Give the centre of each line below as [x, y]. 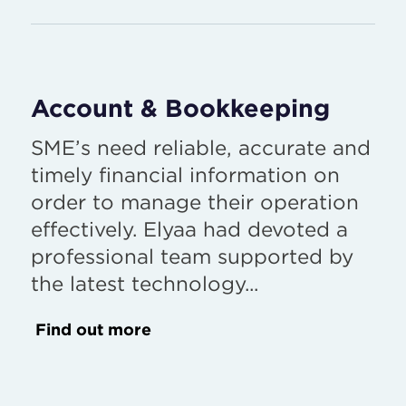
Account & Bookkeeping [180, 108]
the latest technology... [145, 283]
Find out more [93, 329]
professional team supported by [192, 256]
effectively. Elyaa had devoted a [189, 228]
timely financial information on [185, 174]
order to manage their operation [195, 201]
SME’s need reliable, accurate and [201, 147]
